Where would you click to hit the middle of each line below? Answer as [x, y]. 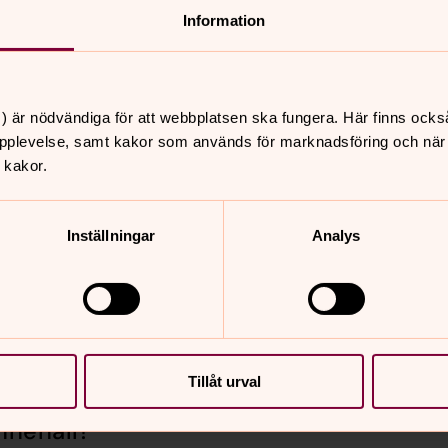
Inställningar [111, 235]
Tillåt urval [224, 381]
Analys [336, 235]
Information [224, 20]
